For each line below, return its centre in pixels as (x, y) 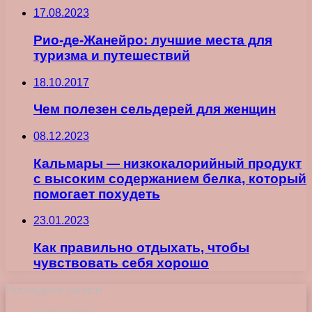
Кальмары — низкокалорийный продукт (167, 163)
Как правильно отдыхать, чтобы (141, 248)
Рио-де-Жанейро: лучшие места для (153, 40)
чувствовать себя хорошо (121, 263)
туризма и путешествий (112, 55)
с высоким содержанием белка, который (170, 178)
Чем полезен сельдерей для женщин (155, 109)
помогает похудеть (97, 194)
